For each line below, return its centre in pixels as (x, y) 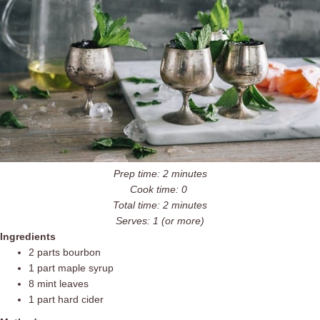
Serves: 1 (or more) (160, 221)
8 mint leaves (59, 284)
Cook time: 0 (160, 190)
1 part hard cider (66, 300)
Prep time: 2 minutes (160, 174)
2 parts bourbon (65, 252)
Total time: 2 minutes (160, 205)
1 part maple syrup (71, 268)
